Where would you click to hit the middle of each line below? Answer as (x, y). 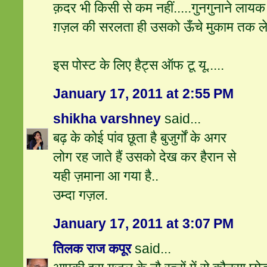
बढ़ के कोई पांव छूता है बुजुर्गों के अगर (140, 138)
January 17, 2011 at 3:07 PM (144, 224)
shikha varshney (107, 119)
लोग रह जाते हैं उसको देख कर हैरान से (145, 157)
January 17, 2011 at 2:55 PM (144, 94)
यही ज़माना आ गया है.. (106, 176)
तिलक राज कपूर (92, 249)
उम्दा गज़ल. (81, 195)
